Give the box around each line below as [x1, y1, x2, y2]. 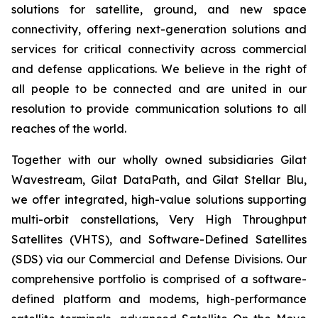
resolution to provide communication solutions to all [11, 102, 307, 116]
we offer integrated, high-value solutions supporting [11, 192, 307, 207]
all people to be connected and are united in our [11, 82, 307, 96]
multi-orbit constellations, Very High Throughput [11, 212, 307, 226]
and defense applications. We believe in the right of [11, 62, 307, 76]
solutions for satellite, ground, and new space [11, 2, 307, 16]
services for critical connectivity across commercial [11, 42, 307, 56]
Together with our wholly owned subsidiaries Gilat [11, 153, 307, 167]
